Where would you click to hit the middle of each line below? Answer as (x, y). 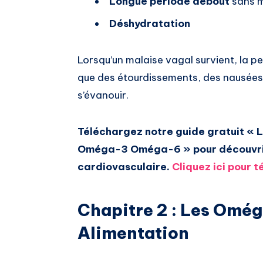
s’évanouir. (103, 95)
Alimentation (133, 232)
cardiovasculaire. (124, 167)
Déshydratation (150, 24)
